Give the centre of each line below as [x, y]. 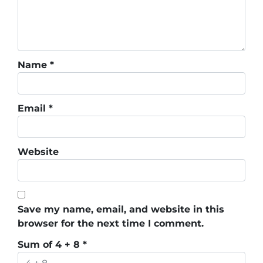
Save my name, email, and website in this [121, 210]
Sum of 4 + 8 [50, 245]
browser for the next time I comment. [111, 224]
